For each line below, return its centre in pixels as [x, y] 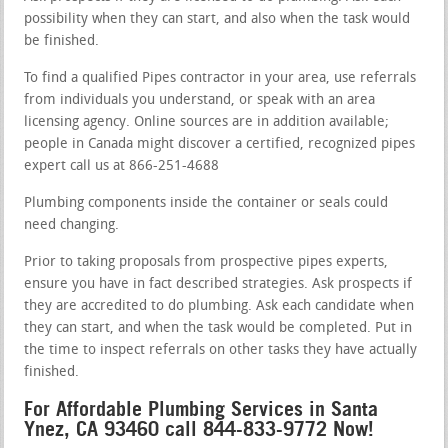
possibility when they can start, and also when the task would [217, 19]
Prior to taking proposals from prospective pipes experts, [206, 262]
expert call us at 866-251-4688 [122, 166]
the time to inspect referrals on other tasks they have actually [221, 350]
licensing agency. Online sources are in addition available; [207, 122]
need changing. [72, 225]
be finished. [62, 41]
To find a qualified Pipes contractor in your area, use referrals [220, 78]
